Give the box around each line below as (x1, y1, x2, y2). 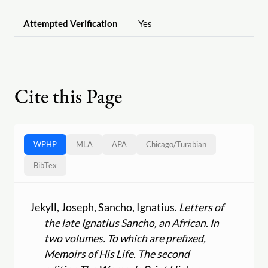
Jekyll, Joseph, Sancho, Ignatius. (30, 200, 179, 214)
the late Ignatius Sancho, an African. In (44, 216, 220, 229)
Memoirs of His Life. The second (44, 247, 190, 260)
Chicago (146, 139, 173, 150)
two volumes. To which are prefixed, (44, 232, 206, 245)
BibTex (33, 160, 57, 170)
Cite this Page (14, 83, 122, 109)
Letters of (179, 200, 224, 214)
